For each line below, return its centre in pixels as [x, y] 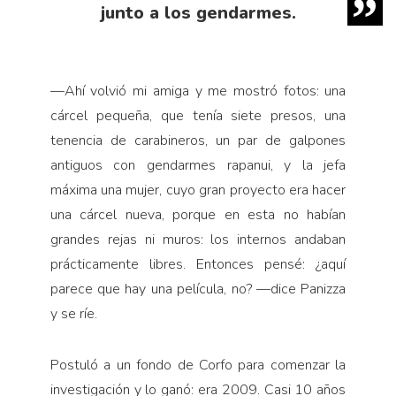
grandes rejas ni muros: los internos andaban [198, 239]
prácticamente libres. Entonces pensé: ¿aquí [198, 264]
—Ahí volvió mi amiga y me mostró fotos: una [198, 91]
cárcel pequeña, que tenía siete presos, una [198, 115]
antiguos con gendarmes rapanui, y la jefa [198, 165]
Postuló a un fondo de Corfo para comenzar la [198, 365]
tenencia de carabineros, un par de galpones [198, 140]
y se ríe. [73, 313]
